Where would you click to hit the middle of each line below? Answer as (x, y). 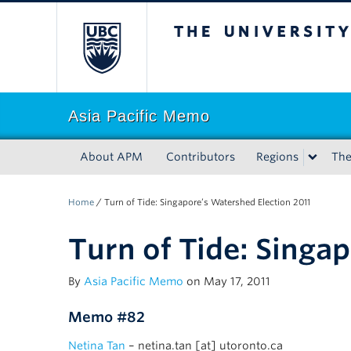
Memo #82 (107, 317)
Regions (277, 157)
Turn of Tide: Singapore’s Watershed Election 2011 (207, 202)
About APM (111, 157)
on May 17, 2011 (227, 281)
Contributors (201, 157)
